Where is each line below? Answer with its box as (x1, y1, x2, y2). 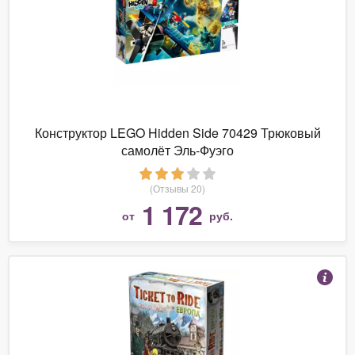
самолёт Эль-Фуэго (121, 140, 234, 159)
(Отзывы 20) (150, 181, 205, 195)
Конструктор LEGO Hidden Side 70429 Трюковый (34, 123, 321, 142)
